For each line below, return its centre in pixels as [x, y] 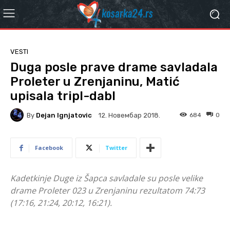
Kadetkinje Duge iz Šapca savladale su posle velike [107, 178]
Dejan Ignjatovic [64, 115]
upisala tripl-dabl [63, 96]
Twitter [116, 148]
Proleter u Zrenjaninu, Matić [95, 82]
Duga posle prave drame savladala [114, 67]
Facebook [49, 148]
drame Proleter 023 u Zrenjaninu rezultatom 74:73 [108, 190]
